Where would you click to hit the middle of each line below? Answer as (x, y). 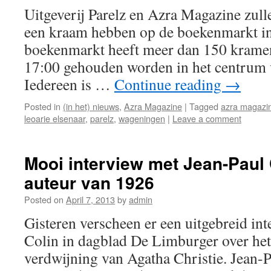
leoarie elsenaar (55, 118)
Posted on (44, 199)
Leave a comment (207, 118)
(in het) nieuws (91, 106)
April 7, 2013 (90, 199)
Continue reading (170, 84)
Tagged (204, 106)
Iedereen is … (69, 84)
